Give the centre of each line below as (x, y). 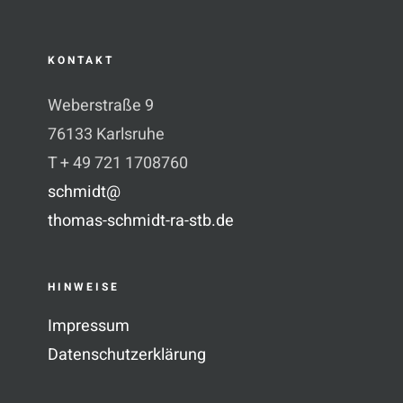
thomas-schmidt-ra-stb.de (140, 221)
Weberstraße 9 (100, 106)
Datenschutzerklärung (126, 355)
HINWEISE (83, 287)
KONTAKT (81, 61)
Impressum (88, 327)
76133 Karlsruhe (106, 135)
